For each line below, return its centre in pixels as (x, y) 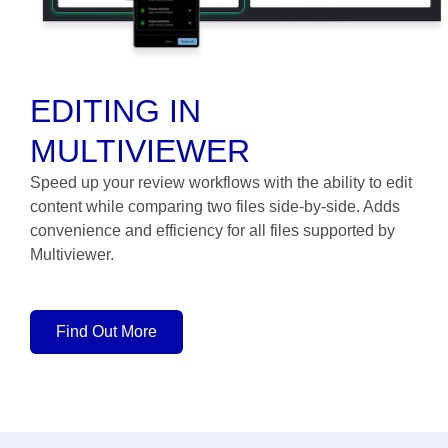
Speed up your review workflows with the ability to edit (221, 183)
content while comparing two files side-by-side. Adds (215, 207)
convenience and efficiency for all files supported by (212, 231)
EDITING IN (115, 111)
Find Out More (106, 332)
